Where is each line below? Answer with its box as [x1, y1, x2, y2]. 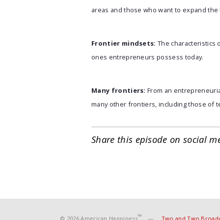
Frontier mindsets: [91, 39, 156, 48]
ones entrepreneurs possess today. [91, 53, 204, 61]
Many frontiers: [91, 86, 146, 95]
